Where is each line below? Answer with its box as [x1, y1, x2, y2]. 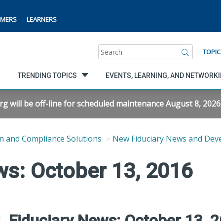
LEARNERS [27, 15, 57, 24]
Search [98, 44, 123, 55]
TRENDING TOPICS [17, 71, 77, 79]
